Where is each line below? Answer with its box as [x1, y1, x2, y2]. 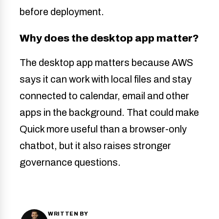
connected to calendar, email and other [20, 90, 189, 102]
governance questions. [20, 157, 121, 168]
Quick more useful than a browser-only [20, 124, 187, 135]
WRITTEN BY [48, 211, 88, 217]
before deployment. [20, 6, 104, 18]
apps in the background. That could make [20, 107, 199, 118]
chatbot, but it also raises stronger [20, 140, 171, 152]
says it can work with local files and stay [20, 74, 192, 85]
